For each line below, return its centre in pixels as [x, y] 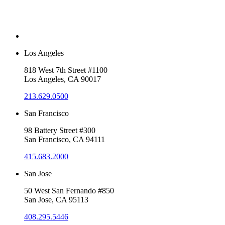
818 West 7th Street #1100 [66, 70]
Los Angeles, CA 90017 [63, 79]
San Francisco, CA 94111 [65, 140]
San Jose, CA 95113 [56, 200]
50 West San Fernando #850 [69, 191]
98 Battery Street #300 [60, 131]
